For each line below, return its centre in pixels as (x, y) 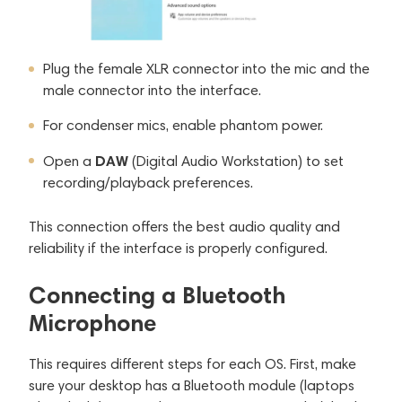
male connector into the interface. (152, 90)
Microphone (92, 323)
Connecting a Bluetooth (157, 295)
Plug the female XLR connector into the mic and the (206, 68)
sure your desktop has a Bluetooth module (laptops (192, 385)
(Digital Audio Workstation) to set (236, 161)
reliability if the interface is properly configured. (178, 248)
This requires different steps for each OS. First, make (192, 363)
